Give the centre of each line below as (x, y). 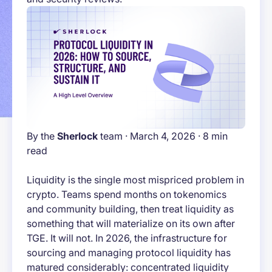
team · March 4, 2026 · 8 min (163, 136)
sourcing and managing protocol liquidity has (129, 253)
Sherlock (77, 136)
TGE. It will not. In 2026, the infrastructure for (127, 238)
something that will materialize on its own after (131, 224)
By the (42, 136)
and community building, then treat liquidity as (130, 209)
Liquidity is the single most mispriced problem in (135, 180)
